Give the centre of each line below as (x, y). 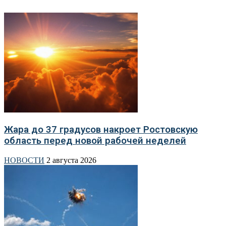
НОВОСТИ (24, 160)
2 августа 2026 (71, 160)
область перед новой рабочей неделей (95, 141)
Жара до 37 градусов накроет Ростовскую (101, 130)
